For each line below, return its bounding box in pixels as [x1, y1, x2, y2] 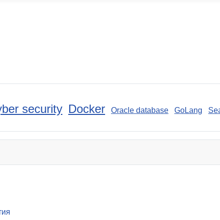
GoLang [174, 106, 202, 114]
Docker [68, 102, 105, 115]
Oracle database [111, 106, 168, 114]
